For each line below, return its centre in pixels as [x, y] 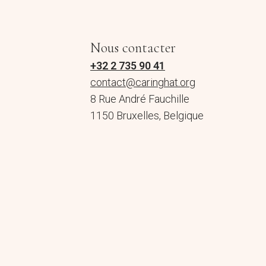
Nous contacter [133, 47]
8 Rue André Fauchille [140, 99]
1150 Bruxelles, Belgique [147, 115]
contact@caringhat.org [143, 82]
